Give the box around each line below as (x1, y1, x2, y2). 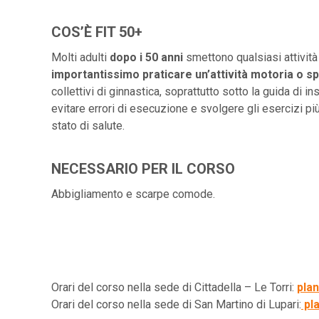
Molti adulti (51, 51, 110, 64)
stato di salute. (51, 119, 125, 132)
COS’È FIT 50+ (51, 23, 142, 41)
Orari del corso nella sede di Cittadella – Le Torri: (51, 281, 297, 294)
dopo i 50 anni (110, 51, 183, 64)
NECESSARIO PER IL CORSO (51, 160, 235, 177)
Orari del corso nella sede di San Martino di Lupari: (51, 298, 301, 311)
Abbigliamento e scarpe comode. (51, 187, 215, 201)
